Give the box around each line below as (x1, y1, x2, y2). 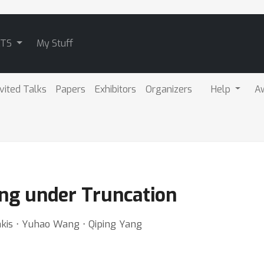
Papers (55, 82, 85, 95)
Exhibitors (94, 82, 136, 95)
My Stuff (36, 37, 73, 49)
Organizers (145, 82, 192, 95)
